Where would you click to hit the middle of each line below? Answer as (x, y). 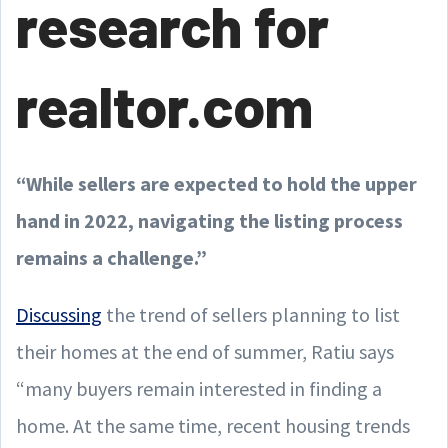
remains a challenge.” (111, 257)
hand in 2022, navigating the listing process (209, 220)
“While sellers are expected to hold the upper (216, 183)
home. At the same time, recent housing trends (213, 425)
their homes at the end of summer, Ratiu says (205, 351)
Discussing (59, 314)
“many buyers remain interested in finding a (199, 388)
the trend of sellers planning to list (251, 314)
